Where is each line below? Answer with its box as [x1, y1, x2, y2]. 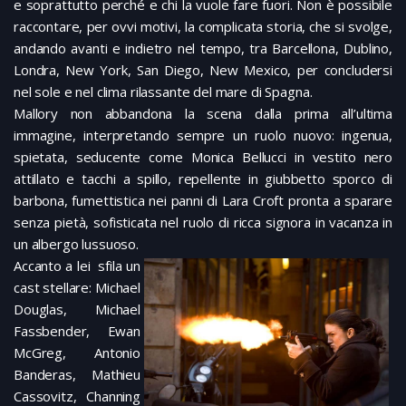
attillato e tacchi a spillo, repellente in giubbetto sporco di [14, 169, 392, 188]
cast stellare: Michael [14, 278, 140, 297]
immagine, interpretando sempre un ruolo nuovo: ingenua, [14, 126, 392, 145]
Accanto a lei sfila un [14, 256, 140, 275]
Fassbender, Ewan [14, 322, 140, 341]
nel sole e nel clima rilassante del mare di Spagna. [14, 82, 313, 101]
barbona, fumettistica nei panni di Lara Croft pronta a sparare [14, 191, 392, 210]
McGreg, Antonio [14, 343, 140, 362]
